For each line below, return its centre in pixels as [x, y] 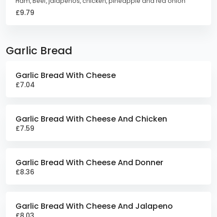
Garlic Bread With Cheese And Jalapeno [94, 206]
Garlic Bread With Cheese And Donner [89, 163]
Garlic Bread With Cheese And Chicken [91, 119]
